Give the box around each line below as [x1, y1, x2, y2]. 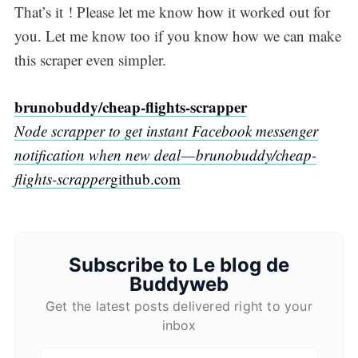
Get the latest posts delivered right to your [46, 297, 312, 314]
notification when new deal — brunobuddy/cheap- [14, 144, 316, 165]
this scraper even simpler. [14, 50, 166, 70]
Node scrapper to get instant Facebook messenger [14, 120, 318, 141]
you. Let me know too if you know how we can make [14, 26, 341, 46]
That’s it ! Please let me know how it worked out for [14, 2, 330, 22]
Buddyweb [129, 272, 229, 296]
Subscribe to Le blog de [69, 253, 289, 276]
